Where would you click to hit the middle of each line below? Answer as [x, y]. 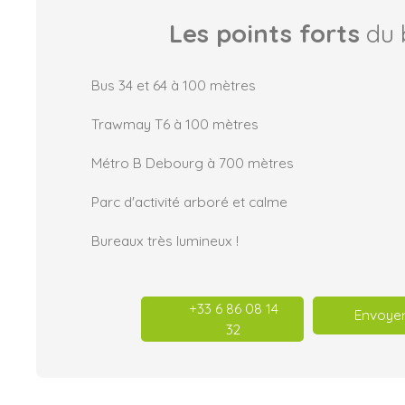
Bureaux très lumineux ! [165, 240]
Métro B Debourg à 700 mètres [193, 162]
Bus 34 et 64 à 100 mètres [174, 85]
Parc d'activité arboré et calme [189, 201]
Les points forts [264, 33]
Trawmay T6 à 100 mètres [175, 123]
